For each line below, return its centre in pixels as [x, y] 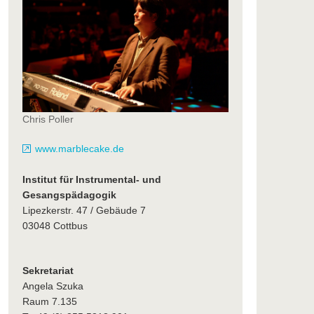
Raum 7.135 [49, 302]
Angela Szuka [53, 286]
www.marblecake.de [79, 149]
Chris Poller [48, 120]
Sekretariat [48, 271]
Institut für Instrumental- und [91, 180]
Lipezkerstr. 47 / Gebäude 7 [84, 211]
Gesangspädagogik [69, 195]
